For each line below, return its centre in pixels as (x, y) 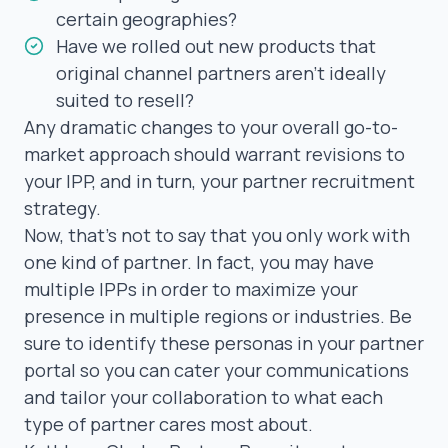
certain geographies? (146, 18)
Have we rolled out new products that (216, 45)
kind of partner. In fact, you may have (215, 261)
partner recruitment (328, 180)
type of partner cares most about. (168, 423)
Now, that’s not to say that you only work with (217, 234)
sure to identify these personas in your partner (224, 342)
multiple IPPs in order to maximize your (191, 288)
